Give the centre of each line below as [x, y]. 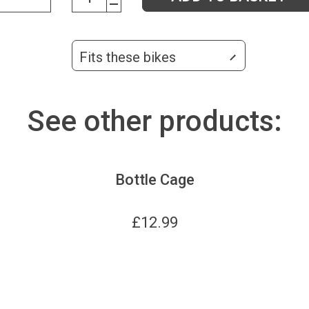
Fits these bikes [128, 57]
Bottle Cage [154, 179]
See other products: [154, 121]
